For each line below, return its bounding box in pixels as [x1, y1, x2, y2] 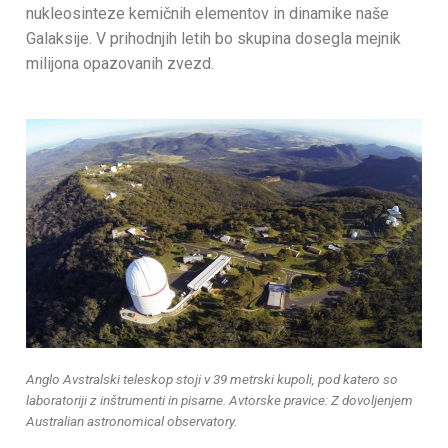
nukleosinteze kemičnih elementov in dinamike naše [26, 4, 389, 24]
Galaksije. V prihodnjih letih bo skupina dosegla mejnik [26, 29, 401, 49]
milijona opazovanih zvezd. [26, 54, 214, 74]
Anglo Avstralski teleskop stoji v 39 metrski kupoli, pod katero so [26, 370, 398, 387]
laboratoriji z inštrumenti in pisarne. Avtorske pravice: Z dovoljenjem [26, 391, 413, 408]
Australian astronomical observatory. [26, 412, 237, 429]
